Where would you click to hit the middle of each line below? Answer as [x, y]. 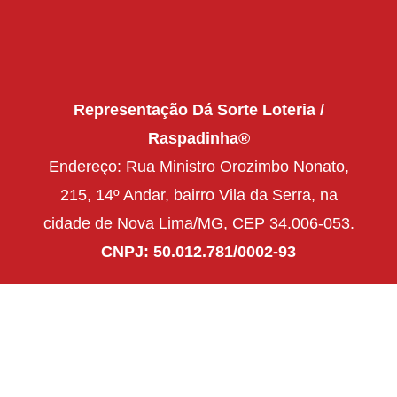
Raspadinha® [198, 138]
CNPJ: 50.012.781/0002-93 [198, 251]
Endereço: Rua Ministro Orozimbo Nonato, [198, 166]
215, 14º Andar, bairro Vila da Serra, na [198, 195]
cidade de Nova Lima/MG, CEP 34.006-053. [198, 223]
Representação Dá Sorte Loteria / [198, 109]
